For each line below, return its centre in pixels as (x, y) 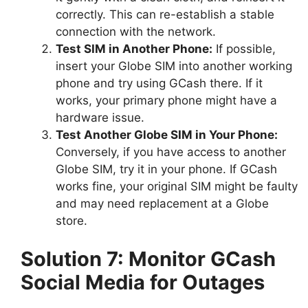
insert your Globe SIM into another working (174, 66)
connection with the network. (136, 32)
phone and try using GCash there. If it (159, 84)
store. (71, 221)
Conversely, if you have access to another (171, 152)
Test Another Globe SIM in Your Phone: (167, 135)
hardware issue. (100, 118)
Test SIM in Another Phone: (134, 49)
